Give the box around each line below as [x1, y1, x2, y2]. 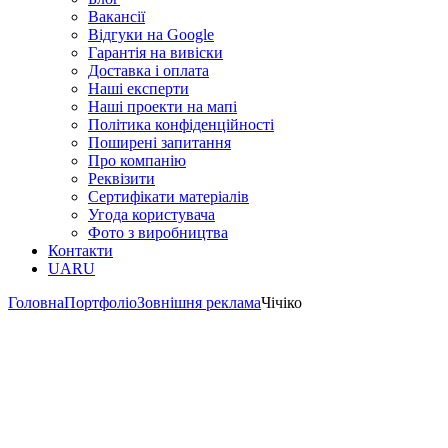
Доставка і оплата [88, 62, 209, 79]
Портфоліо [64, 294, 137, 311]
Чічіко [261, 294, 302, 311]
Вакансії [88, 8, 145, 25]
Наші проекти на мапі [88, 98, 237, 115]
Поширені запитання [88, 134, 231, 151]
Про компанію [88, 152, 186, 169]
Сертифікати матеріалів [88, 188, 249, 205]
